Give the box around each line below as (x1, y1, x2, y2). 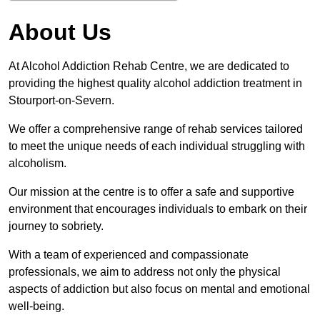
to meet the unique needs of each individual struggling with (9, 140, 305, 153)
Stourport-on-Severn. (9, 94, 117, 107)
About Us (9, 19, 111, 46)
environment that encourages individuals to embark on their (9, 203, 307, 216)
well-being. (9, 300, 64, 313)
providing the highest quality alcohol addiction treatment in (9, 77, 302, 90)
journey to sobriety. (9, 220, 106, 233)
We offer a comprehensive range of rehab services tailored (9, 123, 303, 136)
